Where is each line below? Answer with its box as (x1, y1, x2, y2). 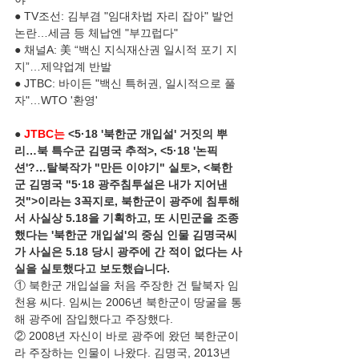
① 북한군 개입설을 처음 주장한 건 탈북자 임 (14, 279, 239, 292)
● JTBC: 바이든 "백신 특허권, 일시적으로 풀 (14, 77, 236, 90)
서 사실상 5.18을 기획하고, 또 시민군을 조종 (14, 212, 239, 224)
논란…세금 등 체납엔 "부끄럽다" (14, 26, 178, 39)
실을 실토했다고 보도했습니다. (14, 262, 170, 275)
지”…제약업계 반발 (14, 60, 111, 73)
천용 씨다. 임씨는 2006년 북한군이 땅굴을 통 (14, 296, 242, 309)
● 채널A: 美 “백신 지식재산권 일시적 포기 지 (14, 43, 237, 56)
